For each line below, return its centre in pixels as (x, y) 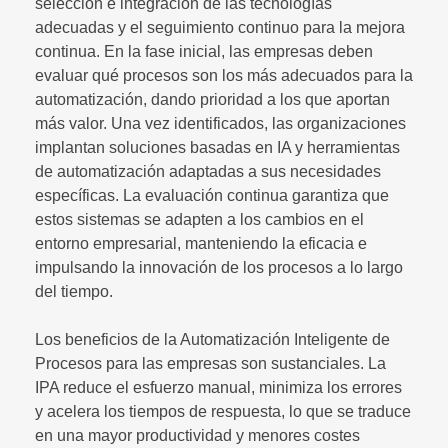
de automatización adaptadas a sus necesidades (208, 171)
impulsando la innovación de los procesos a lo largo (219, 267)
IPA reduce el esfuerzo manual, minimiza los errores (218, 387)
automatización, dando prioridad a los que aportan (212, 99)
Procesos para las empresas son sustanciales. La (210, 363)
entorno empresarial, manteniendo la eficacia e (201, 243)
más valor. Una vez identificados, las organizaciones (220, 123)
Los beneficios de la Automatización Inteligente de (212, 339)
